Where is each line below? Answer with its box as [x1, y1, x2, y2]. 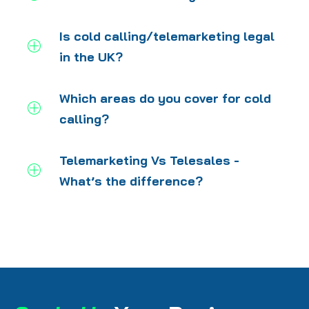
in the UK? [59, 48, 123, 65]
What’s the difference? [59, 172, 203, 189]
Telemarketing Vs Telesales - [59, 152, 239, 168]
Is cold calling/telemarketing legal [59, 28, 275, 44]
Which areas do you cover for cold [59, 90, 271, 106]
